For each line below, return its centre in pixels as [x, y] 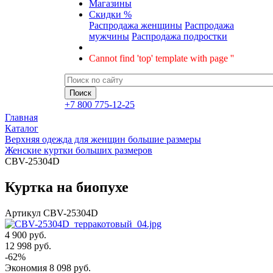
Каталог [22, 128]
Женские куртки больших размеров [79, 150]
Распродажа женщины [136, 25]
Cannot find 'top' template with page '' [161, 58]
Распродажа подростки [179, 36]
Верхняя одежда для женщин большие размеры [103, 139]
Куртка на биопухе [67, 187]
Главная [21, 117]
